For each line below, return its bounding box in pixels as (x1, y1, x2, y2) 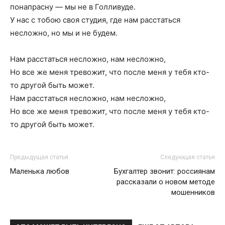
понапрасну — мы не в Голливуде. (10, 2, 136, 12)
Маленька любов (10, 167, 69, 176)
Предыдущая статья (10, 154, 68, 161)
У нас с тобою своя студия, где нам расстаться (10, 15, 180, 25)
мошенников (171, 188, 215, 197)
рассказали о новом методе (117, 177, 215, 186)
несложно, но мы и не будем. (10, 28, 118, 38)
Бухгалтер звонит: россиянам (114, 167, 215, 176)
